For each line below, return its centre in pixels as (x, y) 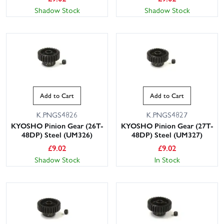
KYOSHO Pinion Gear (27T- (167, 125)
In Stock (167, 159)
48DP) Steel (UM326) (57, 134)
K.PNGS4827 (167, 114)
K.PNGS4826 (57, 114)
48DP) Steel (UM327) (167, 134)
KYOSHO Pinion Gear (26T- (57, 125)
